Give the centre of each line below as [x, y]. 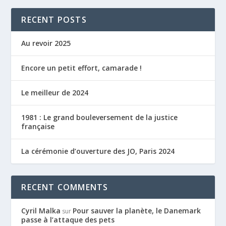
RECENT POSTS [54, 20]
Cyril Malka [41, 211]
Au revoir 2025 [46, 43]
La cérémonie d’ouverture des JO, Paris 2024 [98, 151]
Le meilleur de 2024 [55, 93]
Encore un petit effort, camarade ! [82, 68]
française [38, 127]
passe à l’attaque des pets [68, 220]
